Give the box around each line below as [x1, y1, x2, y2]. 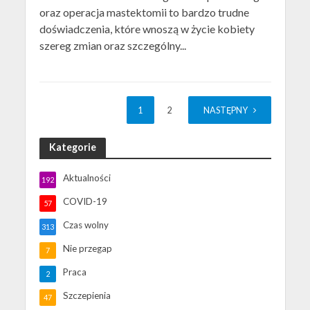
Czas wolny [62, 219, 109, 231]
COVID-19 [62, 196, 107, 208]
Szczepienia [62, 290, 111, 302]
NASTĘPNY [203, 105, 248, 116]
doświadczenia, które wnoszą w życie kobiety [39, 22, 255, 36]
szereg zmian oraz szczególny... [39, 39, 186, 53]
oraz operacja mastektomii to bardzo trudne [39, 6, 249, 19]
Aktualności [62, 172, 111, 184]
